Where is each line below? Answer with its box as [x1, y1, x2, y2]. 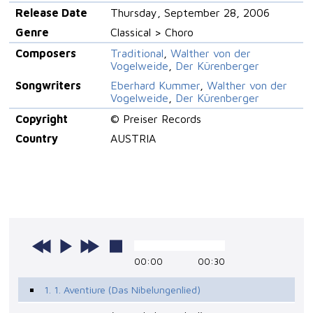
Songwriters [15, 79, 81, 92]
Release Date [15, 6, 87, 20]
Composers [15, 47, 76, 60]
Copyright [15, 112, 68, 126]
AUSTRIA [110, 132, 156, 145]
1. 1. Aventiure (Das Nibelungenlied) [44, 284, 201, 296]
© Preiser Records [110, 112, 201, 126]
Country [15, 132, 58, 145]
